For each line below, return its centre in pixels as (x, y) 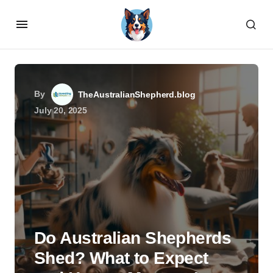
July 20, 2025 (61, 110)
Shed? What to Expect (121, 258)
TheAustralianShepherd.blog (136, 94)
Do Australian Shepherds (133, 238)
